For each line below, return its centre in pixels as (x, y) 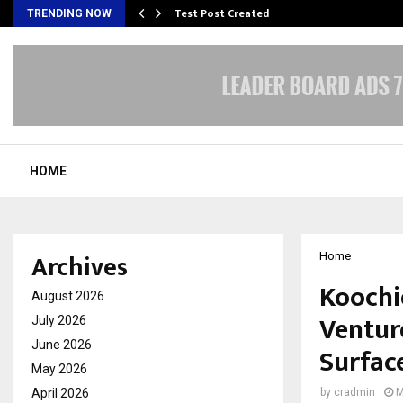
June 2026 (62, 345)
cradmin (354, 392)
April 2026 (60, 393)
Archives (80, 268)
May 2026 (59, 369)
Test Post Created (222, 13)
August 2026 (68, 296)
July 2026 (59, 320)
